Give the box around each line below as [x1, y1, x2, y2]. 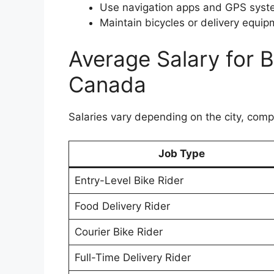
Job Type [158, 147, 205, 160]
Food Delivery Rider [74, 199, 170, 212]
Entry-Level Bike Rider [74, 174, 183, 187]
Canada [68, 72, 146, 98]
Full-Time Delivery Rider [74, 251, 191, 264]
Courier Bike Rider [74, 225, 163, 238]
